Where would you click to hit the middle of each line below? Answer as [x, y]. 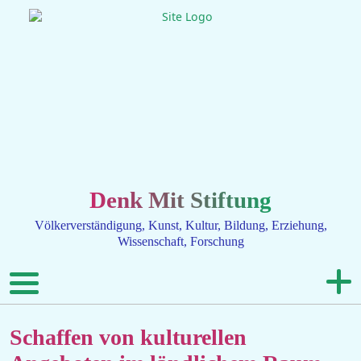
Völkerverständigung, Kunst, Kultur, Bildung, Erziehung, [180, 225]
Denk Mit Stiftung [180, 200]
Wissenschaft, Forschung [180, 241]
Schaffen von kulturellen [128, 337]
